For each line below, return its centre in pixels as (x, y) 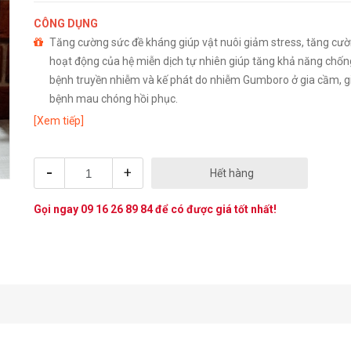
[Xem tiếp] (58, 121)
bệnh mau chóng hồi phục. (113, 99)
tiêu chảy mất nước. (98, 136)
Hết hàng (232, 173)
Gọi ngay (57, 209)
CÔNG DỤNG (67, 24)
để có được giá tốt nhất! (214, 209)
